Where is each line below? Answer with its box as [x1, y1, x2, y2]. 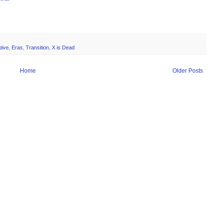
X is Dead [52, 45, 75, 51]
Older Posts [172, 67, 203, 75]
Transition [26, 45, 49, 51]
